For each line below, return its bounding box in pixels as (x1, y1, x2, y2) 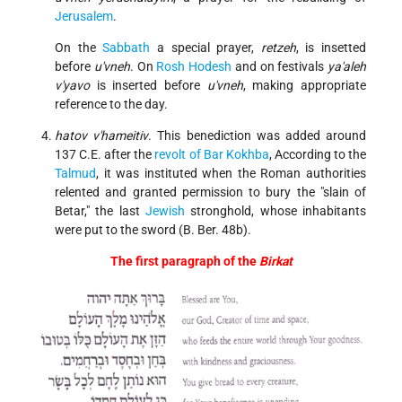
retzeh (260, 40, 296, 56)
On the (55, 40, 103, 56)
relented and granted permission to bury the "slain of (55, 185, 366, 200)
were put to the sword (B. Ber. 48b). (55, 223, 251, 238)
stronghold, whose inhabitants (185, 204, 366, 219)
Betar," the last (55, 204, 145, 219)
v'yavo (55, 78, 90, 93)
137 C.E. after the (55, 147, 155, 162)
